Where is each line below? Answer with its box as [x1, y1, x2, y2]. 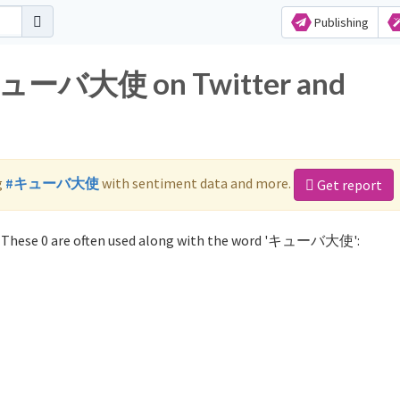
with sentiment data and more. [99, 173, 294, 192]
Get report [314, 176, 382, 194]
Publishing [311, 14, 369, 30]
